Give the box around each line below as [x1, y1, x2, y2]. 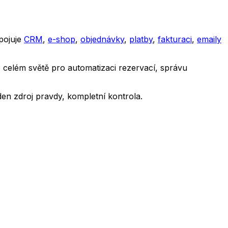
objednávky [80, 34, 124, 44]
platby [129, 34, 153, 44]
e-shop [48, 34, 75, 44]
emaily [197, 34, 221, 44]
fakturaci [158, 34, 192, 44]
